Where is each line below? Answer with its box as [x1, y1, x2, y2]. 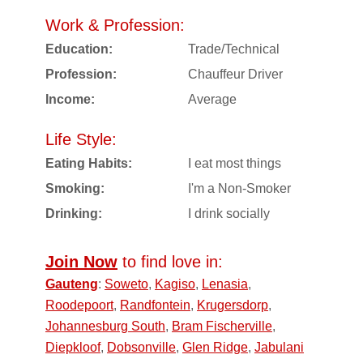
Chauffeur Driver [188, 66, 283, 81]
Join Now [45, 252, 117, 271]
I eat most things [188, 156, 281, 170]
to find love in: [117, 252, 223, 271]
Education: [45, 41, 113, 56]
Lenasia [202, 276, 248, 291]
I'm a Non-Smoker [188, 181, 291, 195]
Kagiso [155, 276, 195, 291]
